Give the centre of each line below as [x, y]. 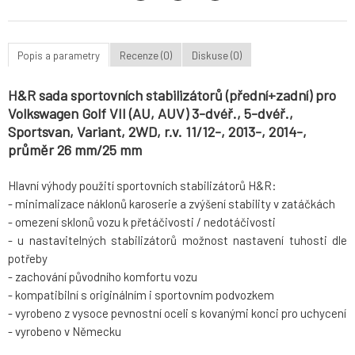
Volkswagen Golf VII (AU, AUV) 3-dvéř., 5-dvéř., [151, 114]
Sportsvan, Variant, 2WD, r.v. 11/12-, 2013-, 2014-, [157, 132]
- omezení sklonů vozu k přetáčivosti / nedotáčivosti [142, 222]
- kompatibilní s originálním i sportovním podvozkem [141, 295]
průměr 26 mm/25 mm [75, 150]
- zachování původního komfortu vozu [103, 277]
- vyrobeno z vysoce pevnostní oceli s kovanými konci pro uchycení [177, 313]
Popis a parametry [59, 55]
